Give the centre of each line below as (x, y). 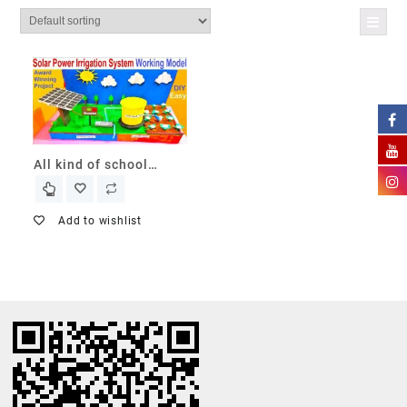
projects (61, 187)
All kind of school (91, 164)
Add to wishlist (100, 220)
